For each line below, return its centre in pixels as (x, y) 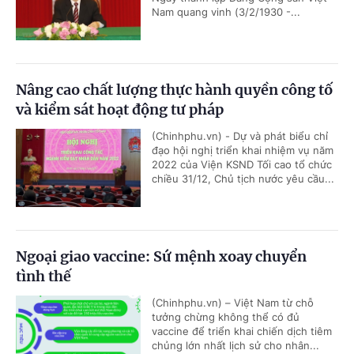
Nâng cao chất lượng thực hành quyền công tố (174, 90)
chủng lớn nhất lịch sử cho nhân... (235, 346)
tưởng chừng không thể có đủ (226, 317)
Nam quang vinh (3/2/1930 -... (226, 12)
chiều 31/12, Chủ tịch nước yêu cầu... (243, 179)
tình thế (43, 277)
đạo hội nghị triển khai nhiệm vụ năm (243, 151)
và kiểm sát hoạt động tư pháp (120, 110)
